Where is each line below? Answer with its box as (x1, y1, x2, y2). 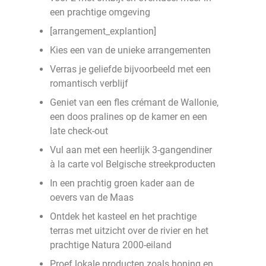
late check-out (50, 125, 108, 137)
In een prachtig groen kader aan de (50, 178, 194, 189)
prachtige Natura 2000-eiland (50, 239, 172, 251)
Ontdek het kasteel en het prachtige (50, 211, 197, 222)
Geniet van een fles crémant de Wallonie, (50, 97, 218, 108)
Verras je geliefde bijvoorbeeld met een (50, 64, 211, 75)
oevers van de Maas (50, 192, 134, 203)
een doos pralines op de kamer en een (50, 111, 207, 122)
